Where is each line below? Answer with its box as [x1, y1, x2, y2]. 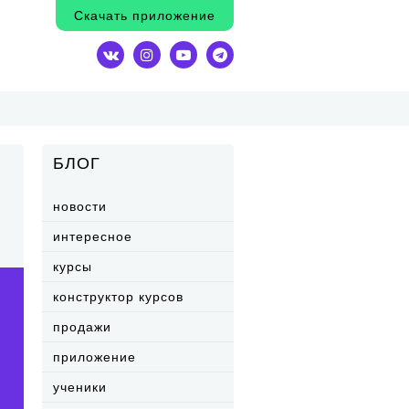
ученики [53, 380, 107, 394]
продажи [53, 320, 111, 334]
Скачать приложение [74, 8, 215, 23]
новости [53, 199, 107, 214]
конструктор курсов [53, 289, 184, 304]
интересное [53, 229, 132, 244]
